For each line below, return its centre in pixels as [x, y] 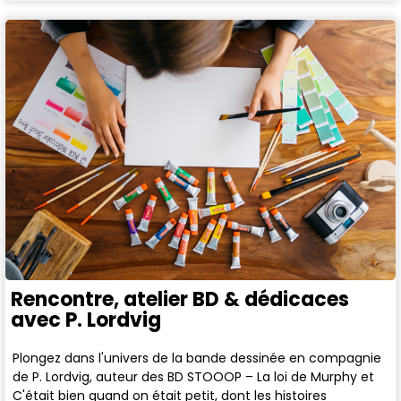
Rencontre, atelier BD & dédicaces [180, 299]
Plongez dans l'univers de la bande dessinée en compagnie [197, 358]
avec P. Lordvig [86, 320]
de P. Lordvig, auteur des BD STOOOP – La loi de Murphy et [194, 376]
